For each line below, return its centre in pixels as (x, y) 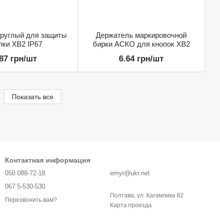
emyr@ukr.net (130, 173)
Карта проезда (131, 206)
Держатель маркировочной (141, 35)
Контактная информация (48, 160)
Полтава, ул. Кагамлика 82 (147, 196)
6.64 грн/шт (141, 59)
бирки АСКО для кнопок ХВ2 (141, 44)
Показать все (32, 97)
